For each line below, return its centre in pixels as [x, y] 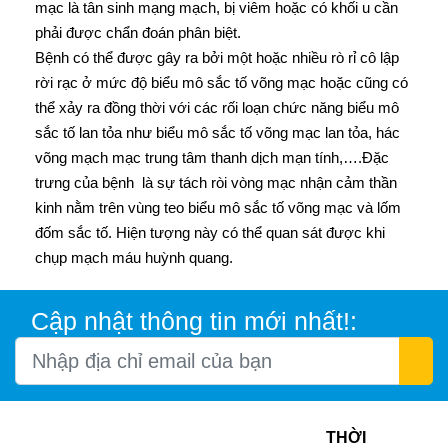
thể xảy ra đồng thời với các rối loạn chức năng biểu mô [217, 107]
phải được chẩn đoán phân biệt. [138, 32]
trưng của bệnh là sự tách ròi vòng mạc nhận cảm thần [216, 182]
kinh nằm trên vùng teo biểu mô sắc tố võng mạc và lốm [218, 207]
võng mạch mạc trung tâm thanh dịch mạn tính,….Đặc [212, 157]
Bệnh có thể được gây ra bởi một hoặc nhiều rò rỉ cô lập [217, 57]
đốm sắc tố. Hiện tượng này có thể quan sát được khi [210, 232]
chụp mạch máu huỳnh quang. [134, 257]
